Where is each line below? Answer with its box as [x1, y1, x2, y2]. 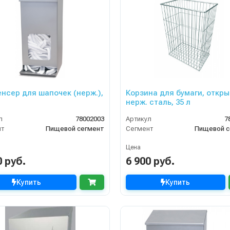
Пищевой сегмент [45, 125, 104, 133]
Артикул [125, 115, 151, 123]
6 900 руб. [125, 155, 175, 168]
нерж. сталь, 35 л [149, 98, 190, 107]
